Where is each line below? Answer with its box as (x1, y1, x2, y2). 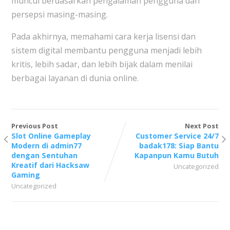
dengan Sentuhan (11, 150, 78, 161)
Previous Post (11, 121, 58, 131)
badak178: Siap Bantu (139, 141, 219, 151)
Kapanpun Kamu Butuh (135, 150, 219, 161)
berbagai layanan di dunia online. (11, 72, 139, 84)
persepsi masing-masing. (11, 9, 108, 21)
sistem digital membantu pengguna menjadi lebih (11, 45, 202, 56)
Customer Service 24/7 (136, 131, 219, 141)
